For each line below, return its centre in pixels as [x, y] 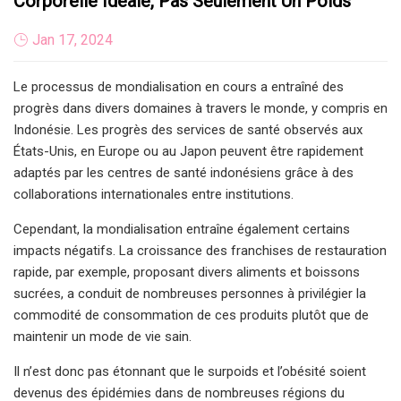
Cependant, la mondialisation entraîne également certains [182, 229]
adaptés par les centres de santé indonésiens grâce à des [183, 172]
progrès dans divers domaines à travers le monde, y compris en [200, 108]
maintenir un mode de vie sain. [102, 336]
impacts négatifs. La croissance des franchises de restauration [200, 250]
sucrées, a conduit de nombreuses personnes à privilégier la [190, 293]
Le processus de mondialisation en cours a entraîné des [179, 86]
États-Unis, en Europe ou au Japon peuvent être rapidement [188, 151]
